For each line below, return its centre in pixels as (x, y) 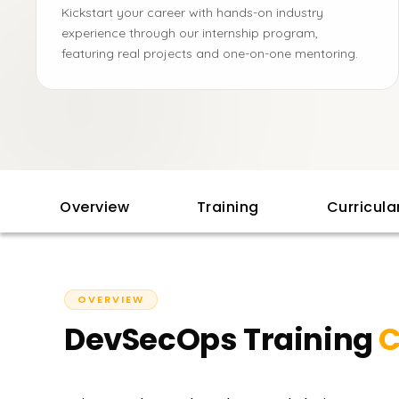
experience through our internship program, (190, 33)
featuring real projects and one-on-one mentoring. (210, 53)
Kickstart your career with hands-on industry (192, 12)
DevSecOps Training (219, 339)
